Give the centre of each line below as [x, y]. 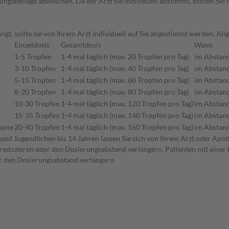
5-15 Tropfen [35, 80]
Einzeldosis [32, 45]
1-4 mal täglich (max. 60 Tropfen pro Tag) [125, 80]
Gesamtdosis [81, 45]
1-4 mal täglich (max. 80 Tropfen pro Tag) [125, 92]
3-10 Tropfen [35, 68]
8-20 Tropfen [35, 92]
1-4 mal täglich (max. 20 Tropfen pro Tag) [125, 57]
